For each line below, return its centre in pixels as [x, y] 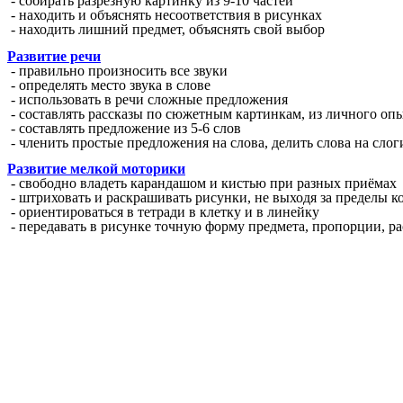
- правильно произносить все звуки [117, 70]
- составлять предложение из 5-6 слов [124, 128]
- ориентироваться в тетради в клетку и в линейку [163, 211]
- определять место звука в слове [109, 85]
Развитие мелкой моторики [96, 168]
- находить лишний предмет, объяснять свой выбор [166, 30]
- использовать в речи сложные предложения [148, 99]
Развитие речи [54, 56]
